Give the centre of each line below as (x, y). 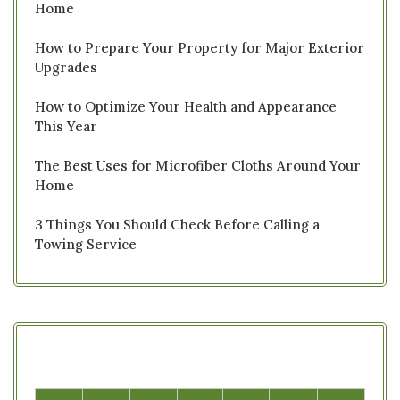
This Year (66, 126)
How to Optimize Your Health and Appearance (186, 106)
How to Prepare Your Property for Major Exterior (200, 47)
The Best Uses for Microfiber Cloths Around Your (198, 165)
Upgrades (66, 67)
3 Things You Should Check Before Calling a (177, 224)
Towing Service (86, 244)
